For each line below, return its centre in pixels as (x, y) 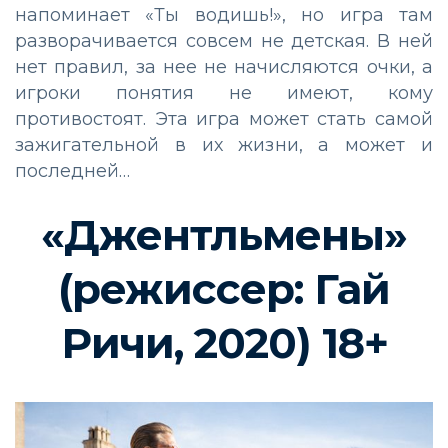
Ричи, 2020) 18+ (224, 342)
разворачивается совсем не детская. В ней (224, 40)
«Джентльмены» (224, 234)
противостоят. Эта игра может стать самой (224, 118)
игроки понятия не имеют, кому (224, 92)
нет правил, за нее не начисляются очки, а (224, 66)
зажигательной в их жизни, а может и (224, 144)
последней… (72, 170)
